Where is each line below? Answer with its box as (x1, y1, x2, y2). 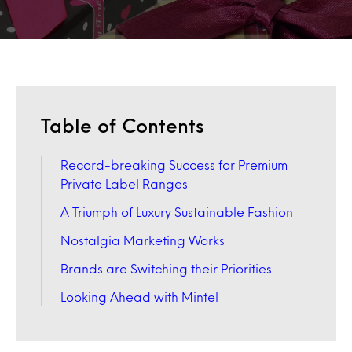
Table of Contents (41, 118, 204, 133)
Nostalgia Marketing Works (60, 235, 225, 245)
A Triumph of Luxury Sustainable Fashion (60, 207, 293, 217)
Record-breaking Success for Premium (60, 159, 288, 170)
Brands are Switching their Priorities (60, 263, 272, 273)
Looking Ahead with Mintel (60, 291, 218, 302)
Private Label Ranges (60, 178, 188, 189)
